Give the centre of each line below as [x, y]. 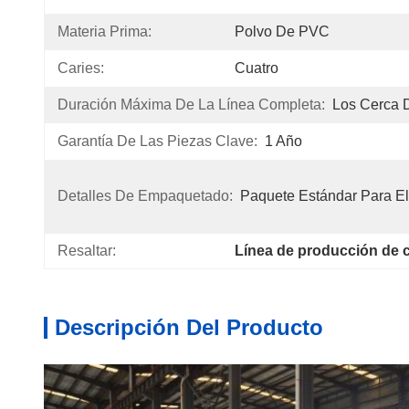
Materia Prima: [105, 31]
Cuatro [257, 68]
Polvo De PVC [282, 31]
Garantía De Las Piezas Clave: [157, 141]
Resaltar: [87, 251]
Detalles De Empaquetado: [145, 196]
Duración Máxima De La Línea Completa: [191, 105]
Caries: [81, 68]
